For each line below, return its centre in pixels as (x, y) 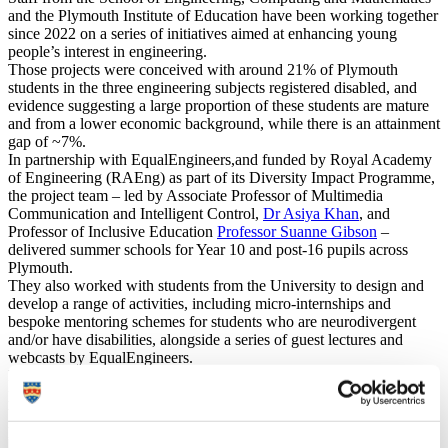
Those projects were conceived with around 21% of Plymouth (203, 69)
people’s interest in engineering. (107, 51)
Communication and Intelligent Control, (135, 213)
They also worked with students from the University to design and (216, 285)
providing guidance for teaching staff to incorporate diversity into (212, 393)
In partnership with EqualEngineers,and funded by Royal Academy (220, 159)
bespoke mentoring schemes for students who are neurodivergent (212, 321)
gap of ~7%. (47, 141)
